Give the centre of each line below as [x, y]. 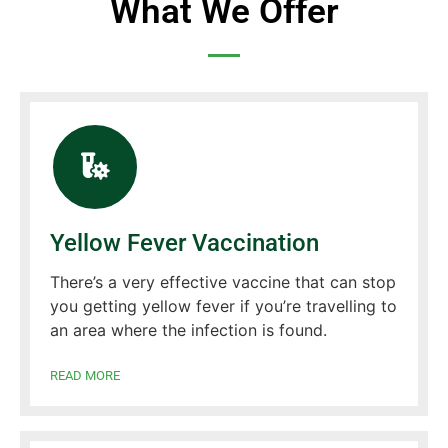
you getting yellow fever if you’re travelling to [223, 305]
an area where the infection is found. [188, 329]
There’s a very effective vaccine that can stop [223, 281]
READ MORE [85, 375]
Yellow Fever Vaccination [184, 242]
